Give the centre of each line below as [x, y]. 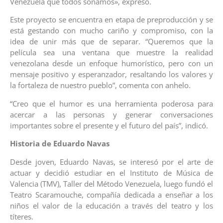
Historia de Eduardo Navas [60, 144]
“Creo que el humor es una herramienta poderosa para [111, 103]
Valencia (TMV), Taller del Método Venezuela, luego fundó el [111, 183]
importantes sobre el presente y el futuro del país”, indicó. [109, 125]
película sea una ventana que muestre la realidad [111, 53]
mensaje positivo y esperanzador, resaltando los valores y [111, 74]
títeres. [22, 216]
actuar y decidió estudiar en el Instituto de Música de [111, 172]
